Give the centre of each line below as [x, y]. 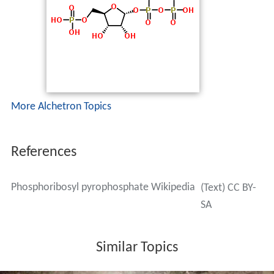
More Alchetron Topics [61, 107]
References [43, 153]
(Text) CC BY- [228, 188]
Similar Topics [137, 248]
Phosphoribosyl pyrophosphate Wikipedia [103, 188]
